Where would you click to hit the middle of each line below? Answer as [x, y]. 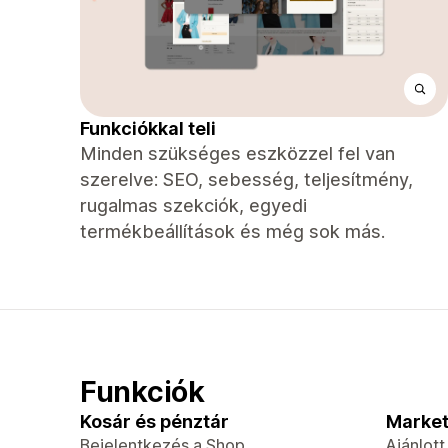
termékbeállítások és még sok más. [232, 231]
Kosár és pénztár [154, 421]
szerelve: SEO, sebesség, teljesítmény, [246, 179]
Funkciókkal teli [148, 128]
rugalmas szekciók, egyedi [193, 205]
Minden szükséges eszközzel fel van [237, 153]
